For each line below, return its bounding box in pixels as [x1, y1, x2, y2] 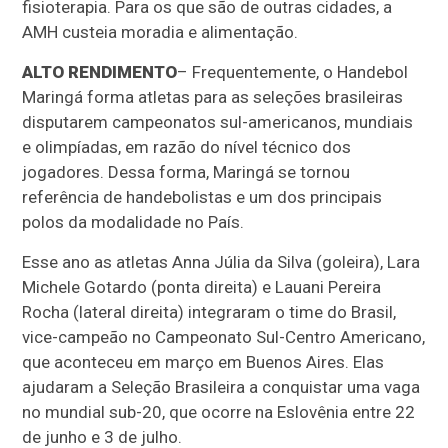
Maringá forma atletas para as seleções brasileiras [22, 87, 404, 108]
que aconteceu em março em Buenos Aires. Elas [22, 352, 385, 373]
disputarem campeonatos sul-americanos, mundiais [22, 112, 414, 133]
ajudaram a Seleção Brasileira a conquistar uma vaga [22, 377, 421, 398]
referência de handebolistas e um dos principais [22, 187, 383, 208]
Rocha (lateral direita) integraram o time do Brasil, [22, 302, 397, 323]
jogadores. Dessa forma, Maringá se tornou [22, 162, 351, 183]
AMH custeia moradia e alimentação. [22, 22, 299, 43]
